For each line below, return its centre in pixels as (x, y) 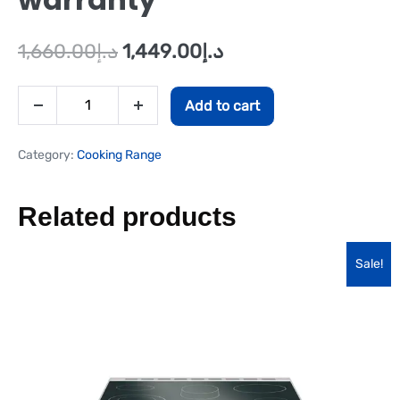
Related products (127, 216)
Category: (47, 154)
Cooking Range (119, 154)
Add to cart (222, 105)
